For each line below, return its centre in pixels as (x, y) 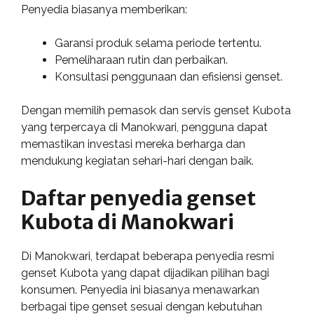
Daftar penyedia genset (138, 198)
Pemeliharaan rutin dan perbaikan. (141, 60)
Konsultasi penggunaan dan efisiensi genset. (169, 77)
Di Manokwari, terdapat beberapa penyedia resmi (148, 256)
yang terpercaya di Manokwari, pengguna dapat (144, 127)
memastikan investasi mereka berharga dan (133, 144)
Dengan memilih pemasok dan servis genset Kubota (156, 110)
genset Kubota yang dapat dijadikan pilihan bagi (145, 273)
